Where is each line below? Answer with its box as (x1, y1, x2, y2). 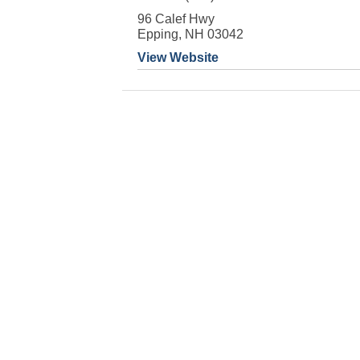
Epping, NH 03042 (137, 27, 243, 41)
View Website (137, 51, 219, 64)
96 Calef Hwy (137, 12, 215, 26)
